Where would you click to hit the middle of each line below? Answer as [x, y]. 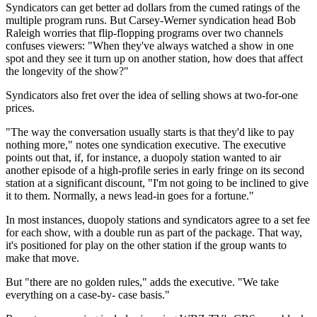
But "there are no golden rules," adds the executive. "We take [142, 282]
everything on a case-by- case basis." [88, 294]
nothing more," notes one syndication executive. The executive [146, 144]
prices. [20, 108]
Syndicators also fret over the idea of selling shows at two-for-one [152, 95]
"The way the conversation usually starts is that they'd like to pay [150, 132]
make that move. [42, 258]
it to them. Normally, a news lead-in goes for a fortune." [130, 195]
